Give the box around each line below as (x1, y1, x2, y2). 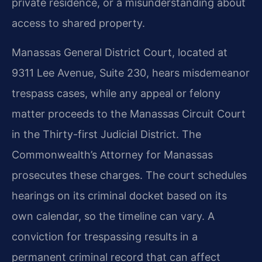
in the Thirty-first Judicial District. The (12, 127, 201, 140)
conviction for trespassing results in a (12, 230, 198, 243)
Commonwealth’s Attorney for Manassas (12, 148, 213, 161)
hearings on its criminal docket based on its (12, 189, 227, 202)
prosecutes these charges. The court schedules (12, 168, 247, 181)
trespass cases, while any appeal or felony (12, 87, 220, 99)
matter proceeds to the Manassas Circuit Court (12, 107, 246, 120)
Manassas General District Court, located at (12, 46, 227, 58)
